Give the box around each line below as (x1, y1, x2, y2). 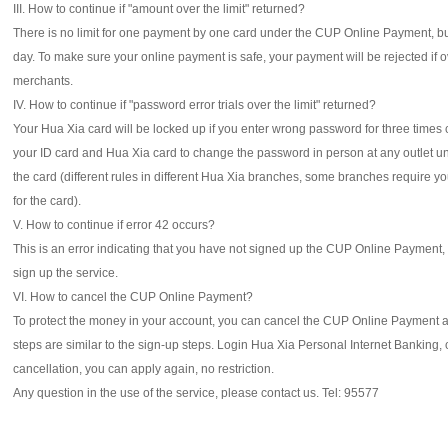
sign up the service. (13, 266, 118, 280)
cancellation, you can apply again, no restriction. (13, 362, 274, 376)
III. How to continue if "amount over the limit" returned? (13, 2, 305, 16)
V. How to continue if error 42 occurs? (13, 218, 215, 232)
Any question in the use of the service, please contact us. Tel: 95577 (13, 386, 382, 400)
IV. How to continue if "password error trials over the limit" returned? (13, 98, 376, 112)
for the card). (13, 194, 81, 208)
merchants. (13, 74, 73, 88)
